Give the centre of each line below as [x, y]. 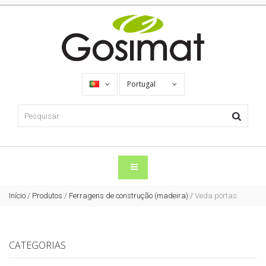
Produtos [47, 196]
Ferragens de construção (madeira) [129, 196]
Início [17, 196]
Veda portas [216, 196]
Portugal [142, 84]
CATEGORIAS [37, 246]
